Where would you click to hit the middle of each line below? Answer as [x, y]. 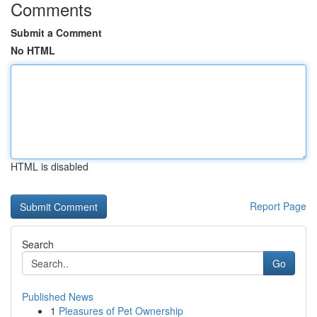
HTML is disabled [50, 166]
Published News [58, 296]
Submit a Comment [56, 33]
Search [38, 244]
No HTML [33, 50]
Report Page [278, 206]
